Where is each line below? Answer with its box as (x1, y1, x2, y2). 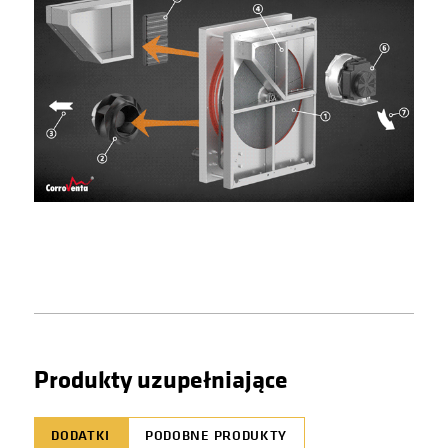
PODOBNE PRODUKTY (144, 425, 288, 446)
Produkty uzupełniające (33, 360, 288, 396)
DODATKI (51, 425, 111, 446)
